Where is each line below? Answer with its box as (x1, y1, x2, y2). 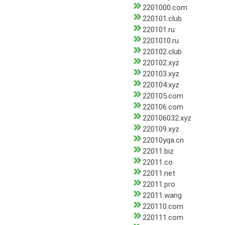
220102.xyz (143, 58, 179, 68)
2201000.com (143, 3, 187, 13)
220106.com (143, 102, 183, 112)
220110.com (143, 202, 183, 211)
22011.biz (143, 147, 174, 156)
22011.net (143, 169, 175, 178)
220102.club (143, 47, 182, 57)
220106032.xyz (143, 114, 191, 123)
